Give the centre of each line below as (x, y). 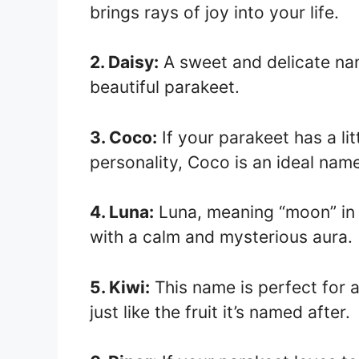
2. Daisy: (124, 62)
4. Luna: (122, 212)
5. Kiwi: (120, 287)
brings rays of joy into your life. (214, 12)
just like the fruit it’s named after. (220, 312)
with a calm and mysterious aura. (221, 237)
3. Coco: (123, 137)
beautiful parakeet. (165, 87)
